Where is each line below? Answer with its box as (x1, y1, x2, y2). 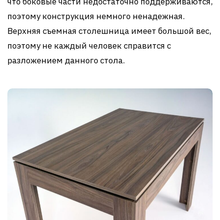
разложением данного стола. (7, 55, 125, 66)
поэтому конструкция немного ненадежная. (7, 10, 185, 22)
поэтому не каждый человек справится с (7, 40, 171, 51)
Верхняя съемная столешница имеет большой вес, (7, 25, 211, 36)
